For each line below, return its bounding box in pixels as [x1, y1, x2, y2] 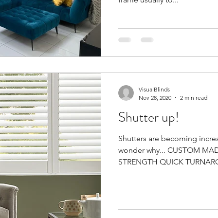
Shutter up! [118, 107, 179, 127]
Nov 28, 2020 [139, 93, 171, 101]
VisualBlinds [139, 85, 170, 93]
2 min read [180, 93, 207, 101]
